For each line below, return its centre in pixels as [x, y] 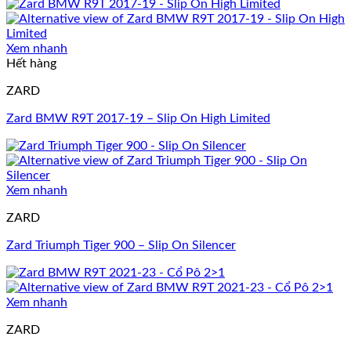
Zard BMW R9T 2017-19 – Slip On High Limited [138, 119]
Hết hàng [31, 64]
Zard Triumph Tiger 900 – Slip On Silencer [121, 246]
